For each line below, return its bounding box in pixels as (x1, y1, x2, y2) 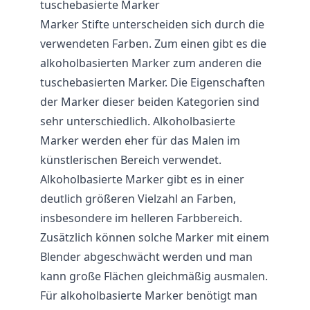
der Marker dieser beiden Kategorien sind (40, 94, 259, 109)
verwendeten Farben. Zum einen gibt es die (40, 36, 266, 51)
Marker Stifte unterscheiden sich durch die (40, 17, 264, 32)
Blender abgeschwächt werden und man (40, 249, 253, 264)
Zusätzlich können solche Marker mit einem (40, 230, 269, 245)
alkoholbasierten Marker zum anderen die (40, 55, 262, 71)
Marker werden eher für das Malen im (40, 133, 240, 148)
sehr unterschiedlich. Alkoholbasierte (40, 113, 235, 129)
